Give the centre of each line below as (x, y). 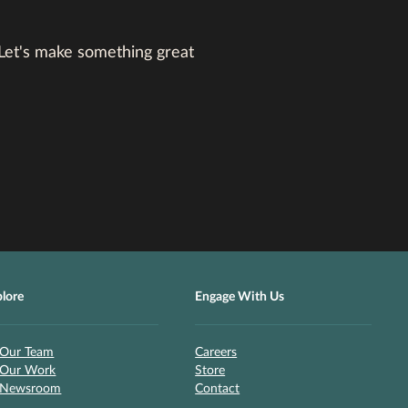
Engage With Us (240, 296)
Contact (218, 388)
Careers (216, 352)
